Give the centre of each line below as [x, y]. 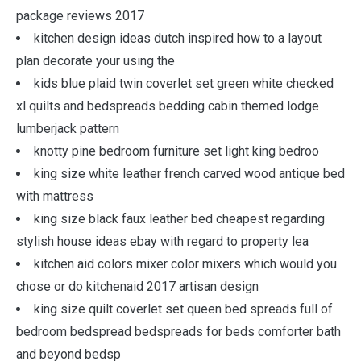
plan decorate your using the [95, 61]
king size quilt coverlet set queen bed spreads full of [183, 309]
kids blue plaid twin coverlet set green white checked [184, 83]
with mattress [55, 196]
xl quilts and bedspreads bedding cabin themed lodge [168, 106]
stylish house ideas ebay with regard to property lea [162, 241]
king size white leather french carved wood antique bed [189, 174]
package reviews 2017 [80, 16]
